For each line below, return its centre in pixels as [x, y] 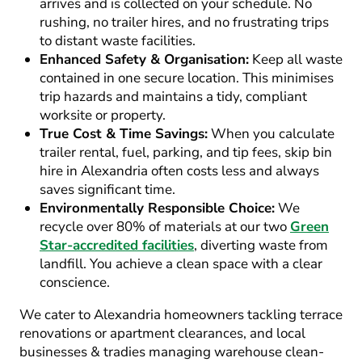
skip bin [308, 152]
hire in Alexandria [94, 171]
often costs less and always [234, 171]
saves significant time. [107, 189]
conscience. [75, 282]
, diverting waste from [261, 245]
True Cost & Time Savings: [124, 134]
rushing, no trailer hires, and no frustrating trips [184, 22]
